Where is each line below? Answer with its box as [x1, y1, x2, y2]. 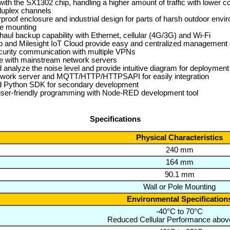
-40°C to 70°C [156, 207, 203, 216]
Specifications [89, 114, 141, 123]
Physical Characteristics [136, 133, 223, 142]
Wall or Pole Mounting [143, 182, 216, 191]
